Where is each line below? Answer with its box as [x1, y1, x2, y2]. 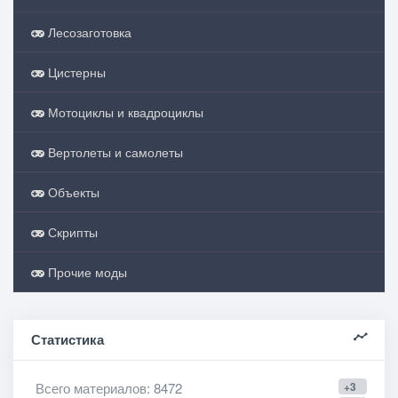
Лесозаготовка [44, 23, 131, 41]
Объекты [44, 183, 99, 201]
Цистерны [44, 63, 106, 81]
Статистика [31, 330, 104, 349]
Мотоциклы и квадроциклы [44, 103, 203, 121]
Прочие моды [44, 263, 127, 281]
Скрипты [44, 223, 98, 241]
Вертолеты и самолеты [44, 143, 183, 161]
